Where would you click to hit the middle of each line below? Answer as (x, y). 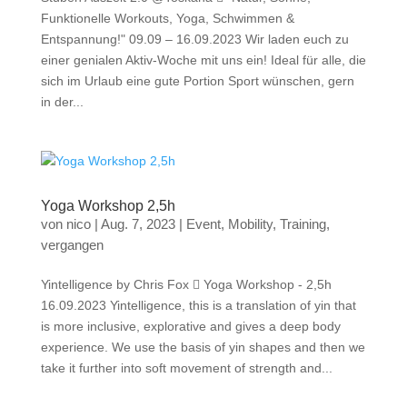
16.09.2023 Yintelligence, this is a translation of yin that (198, 305)
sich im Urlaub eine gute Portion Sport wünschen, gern (197, 81)
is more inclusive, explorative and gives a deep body (190, 326)
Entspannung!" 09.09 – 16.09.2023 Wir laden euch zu (194, 39)
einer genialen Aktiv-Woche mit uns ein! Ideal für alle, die (203, 60)
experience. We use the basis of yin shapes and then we (203, 347)
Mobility (250, 224)
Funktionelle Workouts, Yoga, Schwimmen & (167, 18)
